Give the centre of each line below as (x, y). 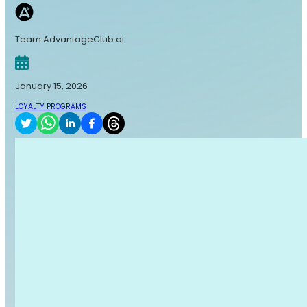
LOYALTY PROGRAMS (51, 106)
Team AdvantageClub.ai (70, 40)
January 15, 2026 (52, 86)
